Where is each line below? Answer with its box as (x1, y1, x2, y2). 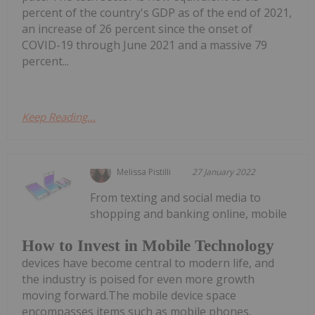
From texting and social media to (90, 189, 262, 205)
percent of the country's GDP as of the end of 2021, (22, 4, 292, 20)
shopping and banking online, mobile (90, 205, 288, 221)
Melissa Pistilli (117, 165, 172, 178)
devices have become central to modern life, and (22, 255, 274, 271)
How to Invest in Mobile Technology (22, 237, 274, 255)
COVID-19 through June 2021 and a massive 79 (22, 37, 267, 53)
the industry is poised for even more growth (22, 271, 255, 288)
